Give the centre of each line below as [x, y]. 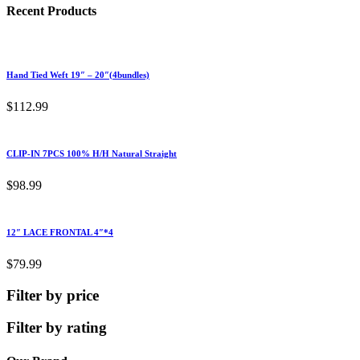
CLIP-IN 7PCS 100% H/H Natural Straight [92, 153]
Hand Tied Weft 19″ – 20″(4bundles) [78, 75]
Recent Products [51, 10]
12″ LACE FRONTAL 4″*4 [60, 232]
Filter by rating [57, 328]
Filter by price [53, 295]
